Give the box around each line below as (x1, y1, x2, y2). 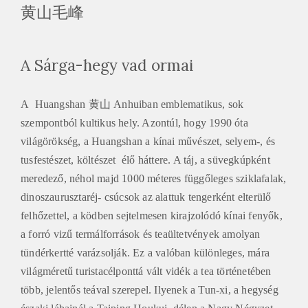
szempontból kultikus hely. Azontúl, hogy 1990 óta (21, 115, 248, 127)
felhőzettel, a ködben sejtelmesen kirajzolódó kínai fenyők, (21, 208, 283, 220)
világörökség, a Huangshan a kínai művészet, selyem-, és (21, 133, 276, 146)
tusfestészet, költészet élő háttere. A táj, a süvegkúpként (21, 152, 270, 164)
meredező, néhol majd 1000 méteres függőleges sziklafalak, (21, 170, 287, 183)
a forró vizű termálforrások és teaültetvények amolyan (21, 226, 261, 239)
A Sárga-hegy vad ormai (21, 53, 193, 74)
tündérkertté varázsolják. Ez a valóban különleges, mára (21, 245, 270, 257)
